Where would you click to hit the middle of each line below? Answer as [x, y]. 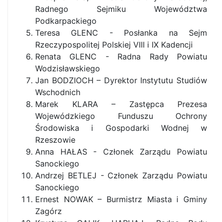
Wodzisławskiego [68, 68]
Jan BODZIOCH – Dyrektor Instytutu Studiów [121, 80]
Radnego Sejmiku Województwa [121, 9]
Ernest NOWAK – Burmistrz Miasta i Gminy [121, 199]
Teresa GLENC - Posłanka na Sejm [121, 33]
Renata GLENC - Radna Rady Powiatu [121, 56]
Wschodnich [58, 92]
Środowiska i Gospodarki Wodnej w [121, 128]
